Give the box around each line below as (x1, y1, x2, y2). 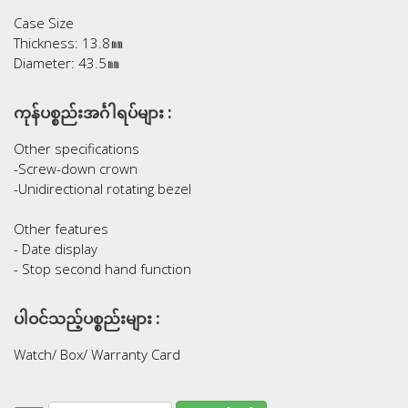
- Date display (14, 239, 97, 258)
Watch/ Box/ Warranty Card (14, 344, 180, 363)
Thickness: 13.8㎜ (14, 33, 124, 52)
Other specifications (14, 138, 139, 158)
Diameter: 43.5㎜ (14, 53, 120, 72)
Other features (14, 219, 108, 238)
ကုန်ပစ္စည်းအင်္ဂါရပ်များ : (14, 101, 172, 123)
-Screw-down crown (14, 158, 138, 178)
